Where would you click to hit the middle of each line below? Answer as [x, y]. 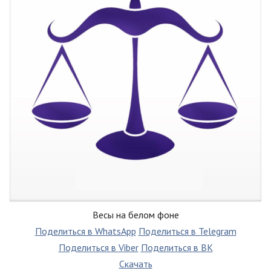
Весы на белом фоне [135, 214]
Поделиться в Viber [98, 247]
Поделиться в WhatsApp [85, 231]
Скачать [135, 263]
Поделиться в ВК [177, 247]
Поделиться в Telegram [187, 231]
